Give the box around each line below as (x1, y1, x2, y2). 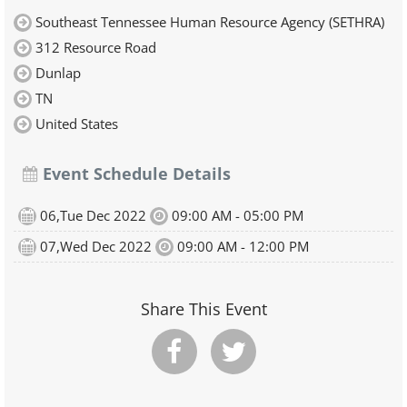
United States (35, 114, 118, 133)
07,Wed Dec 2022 (36, 237, 155, 255)
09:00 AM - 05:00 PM (168, 206, 303, 224)
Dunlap (35, 64, 81, 82)
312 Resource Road (35, 38, 156, 56)
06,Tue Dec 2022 (36, 206, 150, 224)
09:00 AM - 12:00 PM (174, 237, 309, 255)
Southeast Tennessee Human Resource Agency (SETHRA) (35, 13, 384, 31)
